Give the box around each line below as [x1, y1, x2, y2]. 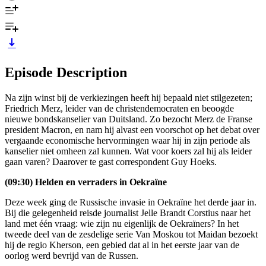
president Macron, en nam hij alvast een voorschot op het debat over [5, 124, 259, 135]
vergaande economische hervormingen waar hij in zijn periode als [5, 135, 250, 145]
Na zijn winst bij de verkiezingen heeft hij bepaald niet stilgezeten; [5, 92, 252, 103]
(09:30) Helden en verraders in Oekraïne [5, 176, 167, 187]
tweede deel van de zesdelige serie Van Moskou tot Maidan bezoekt [5, 229, 258, 239]
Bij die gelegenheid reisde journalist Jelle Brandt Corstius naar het [5, 207, 251, 218]
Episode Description [5, 64, 127, 80]
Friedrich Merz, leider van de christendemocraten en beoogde [5, 103, 234, 113]
